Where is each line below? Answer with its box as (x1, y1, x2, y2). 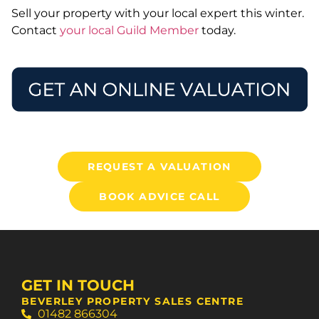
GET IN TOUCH (21, 276, 135, 295)
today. (199, 23, 236, 38)
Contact (11, 23, 60, 38)
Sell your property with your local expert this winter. (11, 6, 304, 21)
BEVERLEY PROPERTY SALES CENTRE (21, 295, 244, 308)
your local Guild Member (60, 23, 199, 38)
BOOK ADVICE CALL (99, 190, 220, 204)
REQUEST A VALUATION (88, 160, 231, 174)
